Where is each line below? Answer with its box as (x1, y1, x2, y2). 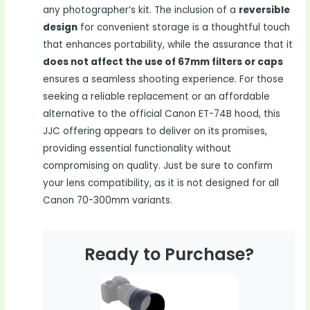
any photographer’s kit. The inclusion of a (43, 3, 239, 17)
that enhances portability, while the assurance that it (43, 37, 293, 51)
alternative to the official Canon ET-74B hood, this (43, 107, 281, 120)
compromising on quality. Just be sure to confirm (43, 158, 273, 172)
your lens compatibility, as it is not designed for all (43, 176, 280, 190)
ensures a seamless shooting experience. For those (43, 72, 284, 86)
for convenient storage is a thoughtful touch (77, 20, 291, 34)
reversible (239, 3, 291, 17)
